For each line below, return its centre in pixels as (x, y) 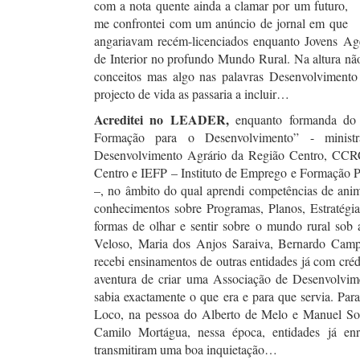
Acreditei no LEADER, (165, 119)
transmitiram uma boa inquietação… (186, 349)
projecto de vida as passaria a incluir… (192, 94)
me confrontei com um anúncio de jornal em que (221, 23)
